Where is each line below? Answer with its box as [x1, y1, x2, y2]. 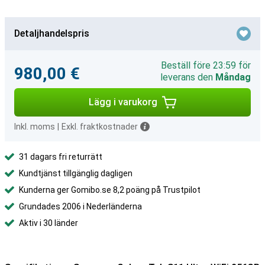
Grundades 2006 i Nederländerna [19, 202, 142, 211]
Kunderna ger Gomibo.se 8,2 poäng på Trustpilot [19, 185, 201, 195]
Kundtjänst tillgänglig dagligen [19, 169, 132, 178]
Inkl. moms [14, 122, 55, 131]
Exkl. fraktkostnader [62, 122, 138, 131]
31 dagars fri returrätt [19, 152, 102, 161]
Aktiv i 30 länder [19, 218, 78, 228]
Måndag [215, 72, 251, 83]
